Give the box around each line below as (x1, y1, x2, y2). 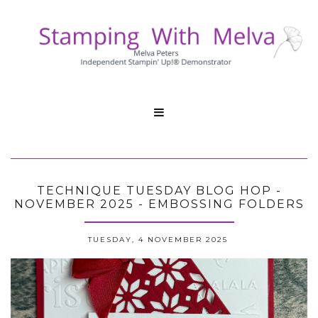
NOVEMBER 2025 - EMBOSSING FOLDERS (13, 197, 305, 212)
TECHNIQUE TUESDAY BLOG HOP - (36, 184, 282, 198)
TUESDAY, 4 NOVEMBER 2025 (88, 234, 228, 244)
